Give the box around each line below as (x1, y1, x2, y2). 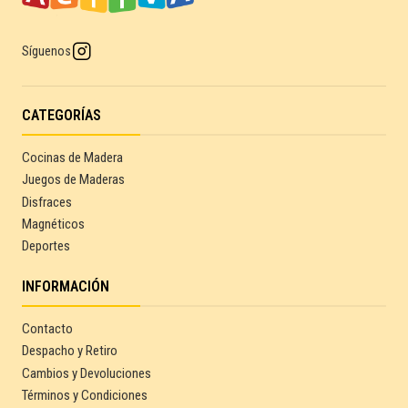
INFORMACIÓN (22, 277, 109, 295)
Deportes (22, 238, 70, 255)
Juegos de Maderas (22, 171, 125, 189)
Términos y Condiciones (22, 386, 148, 403)
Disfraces (22, 193, 72, 210)
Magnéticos (22, 216, 85, 233)
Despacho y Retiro (22, 342, 117, 360)
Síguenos (22, 44, 71, 60)
